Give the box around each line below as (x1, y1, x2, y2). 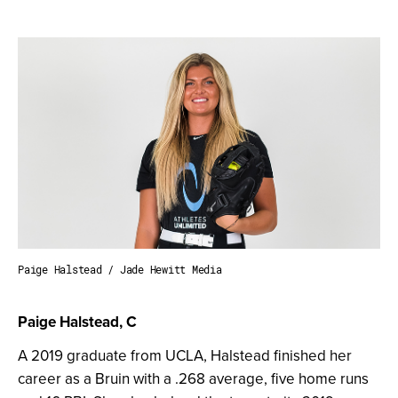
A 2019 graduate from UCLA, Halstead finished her (18, 344, 352, 366)
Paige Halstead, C (18, 310, 137, 332)
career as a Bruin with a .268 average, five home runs (18, 367, 369, 389)
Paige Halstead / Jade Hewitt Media (18, 261, 222, 276)
